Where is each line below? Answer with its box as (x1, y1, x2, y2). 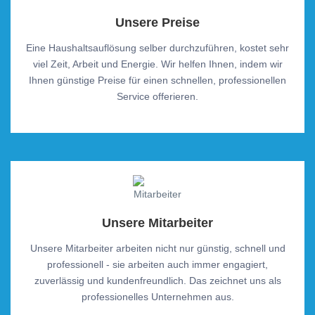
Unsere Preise (115, 15, 200, 30)
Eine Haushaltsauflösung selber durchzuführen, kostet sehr (26, 42, 289, 53)
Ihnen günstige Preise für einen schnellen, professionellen (29, 75, 286, 86)
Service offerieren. (117, 91, 198, 102)
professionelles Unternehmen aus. (81, 291, 234, 302)
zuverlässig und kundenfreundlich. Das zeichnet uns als (34, 275, 281, 286)
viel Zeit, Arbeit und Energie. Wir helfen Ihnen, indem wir (32, 58, 283, 70)
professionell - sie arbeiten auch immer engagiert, (47, 259, 268, 270)
